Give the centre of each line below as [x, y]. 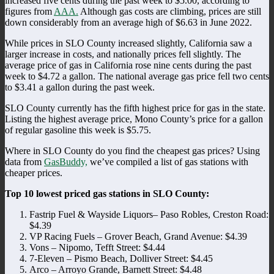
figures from [29, 11]
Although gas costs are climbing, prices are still [170, 11]
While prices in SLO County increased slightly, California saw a [128, 43]
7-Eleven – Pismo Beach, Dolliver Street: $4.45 [121, 258]
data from [24, 161]
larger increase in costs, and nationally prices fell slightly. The [123, 54]
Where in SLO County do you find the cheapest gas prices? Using [132, 150]
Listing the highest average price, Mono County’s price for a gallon [134, 119]
